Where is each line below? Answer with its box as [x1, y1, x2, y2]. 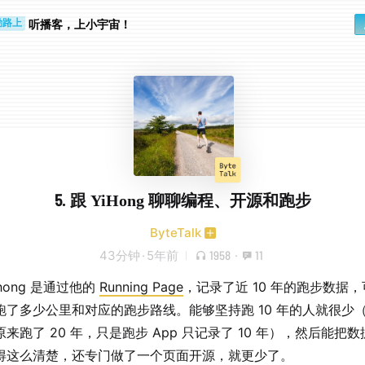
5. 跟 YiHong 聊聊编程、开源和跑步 [55, 190, 311, 209]
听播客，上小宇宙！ [29, 17, 131, 31]
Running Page [99, 279, 183, 295]
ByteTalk [149, 225, 201, 240]
